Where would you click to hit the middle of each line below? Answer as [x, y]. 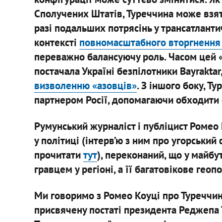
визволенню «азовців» [85, 85]
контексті [56, 42]
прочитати [58, 155]
